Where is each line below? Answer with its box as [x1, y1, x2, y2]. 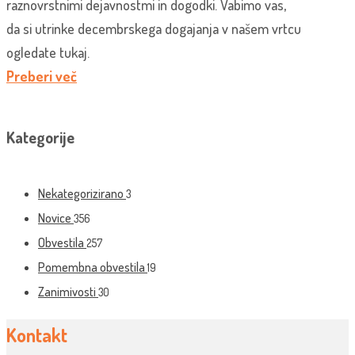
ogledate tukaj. [6, 44, 96, 62]
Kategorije [6, 127, 74, 148]
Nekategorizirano [38, 185, 126, 202]
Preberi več [6, 67, 77, 86]
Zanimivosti [38, 284, 98, 300]
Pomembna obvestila [38, 259, 147, 276]
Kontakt [6, 322, 67, 347]
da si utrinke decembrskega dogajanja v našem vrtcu [6, 20, 301, 38]
